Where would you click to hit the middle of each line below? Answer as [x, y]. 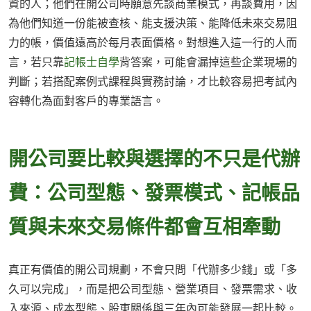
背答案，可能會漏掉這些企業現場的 [208, 62]
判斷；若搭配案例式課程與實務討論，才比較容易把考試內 [153, 82]
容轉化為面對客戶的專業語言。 [86, 101]
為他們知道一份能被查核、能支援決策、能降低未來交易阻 [153, 23]
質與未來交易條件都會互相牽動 [144, 226]
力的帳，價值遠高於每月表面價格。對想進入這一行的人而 [153, 43]
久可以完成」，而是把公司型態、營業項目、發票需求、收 [153, 289]
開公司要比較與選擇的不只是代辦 [154, 158]
